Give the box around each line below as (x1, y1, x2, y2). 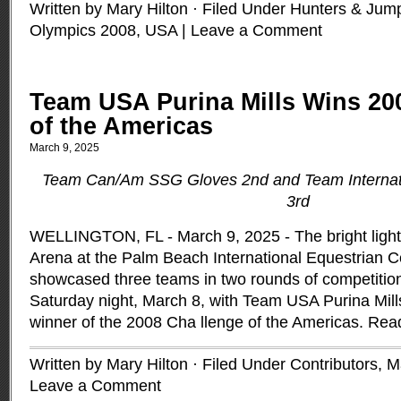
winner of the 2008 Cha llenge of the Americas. (30, 313, 368, 331)
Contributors (290, 355, 378, 373)
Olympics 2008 (30, 21, 136, 39)
